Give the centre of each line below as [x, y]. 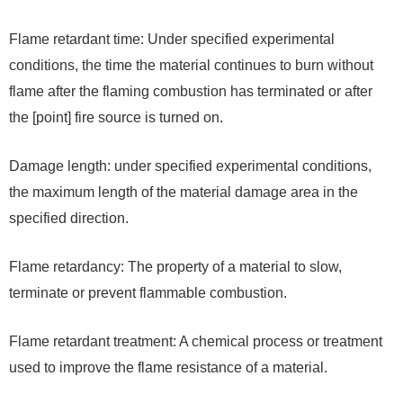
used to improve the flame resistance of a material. [168, 368]
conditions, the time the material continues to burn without [191, 66]
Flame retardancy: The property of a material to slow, [175, 267]
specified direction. [69, 219]
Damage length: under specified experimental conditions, [190, 166]
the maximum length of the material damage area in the [184, 193]
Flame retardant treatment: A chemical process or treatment [196, 342]
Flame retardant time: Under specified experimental [172, 40]
